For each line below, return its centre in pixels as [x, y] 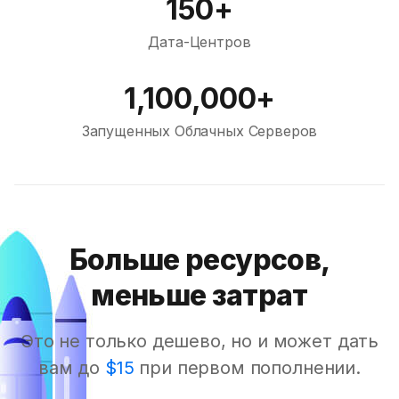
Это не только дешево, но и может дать [199, 342]
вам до [69, 368]
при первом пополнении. [247, 368]
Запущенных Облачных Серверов [199, 131]
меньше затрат [199, 296]
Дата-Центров [199, 42]
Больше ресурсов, [199, 260]
